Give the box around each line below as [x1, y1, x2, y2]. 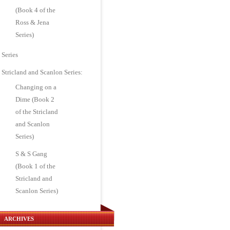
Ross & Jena [15, 18, 50, 26]
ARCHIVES [4, 216, 34, 222]
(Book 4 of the [15, 6, 56, 14]
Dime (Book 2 [15, 95, 55, 103]
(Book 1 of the [15, 162, 56, 170]
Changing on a [15, 83, 57, 91]
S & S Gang [15, 150, 48, 158]
